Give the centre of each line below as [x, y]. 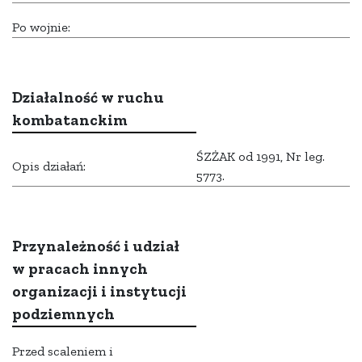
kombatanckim [70, 120]
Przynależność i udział [96, 246]
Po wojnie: [41, 27]
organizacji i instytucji [99, 292]
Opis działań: [49, 166]
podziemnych [63, 314]
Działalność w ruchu [88, 98]
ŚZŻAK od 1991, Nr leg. [261, 157]
